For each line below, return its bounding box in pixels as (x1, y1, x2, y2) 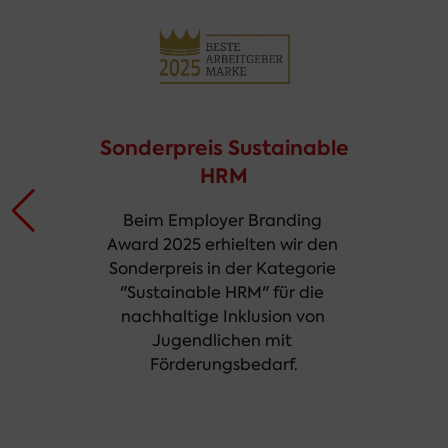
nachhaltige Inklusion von (120, 305, 325, 327)
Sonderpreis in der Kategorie (108, 257, 336, 279)
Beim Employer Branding (122, 209, 322, 231)
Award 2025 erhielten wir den (106, 233, 338, 255)
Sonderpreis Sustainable (99, 133, 349, 162)
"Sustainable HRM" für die (120, 281, 324, 303)
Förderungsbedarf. (150, 353, 298, 375)
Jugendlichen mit (152, 329, 292, 351)
